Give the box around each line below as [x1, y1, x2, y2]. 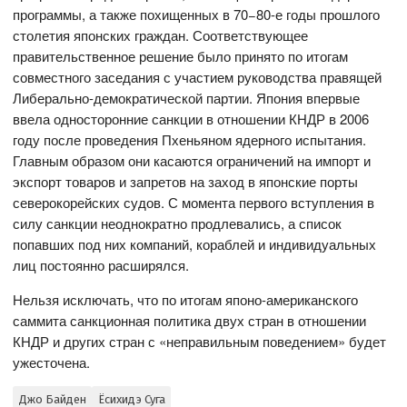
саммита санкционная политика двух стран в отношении [13, 311, 367, 331]
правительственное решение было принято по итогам [13, 46, 349, 66]
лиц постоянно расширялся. [13, 255, 190, 275]
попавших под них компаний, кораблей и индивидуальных [13, 234, 377, 254]
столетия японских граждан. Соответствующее [13, 25, 309, 45]
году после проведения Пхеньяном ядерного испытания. [13, 130, 367, 150]
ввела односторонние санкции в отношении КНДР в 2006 [13, 109, 370, 129]
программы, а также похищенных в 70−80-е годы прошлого [13, 5, 381, 25]
